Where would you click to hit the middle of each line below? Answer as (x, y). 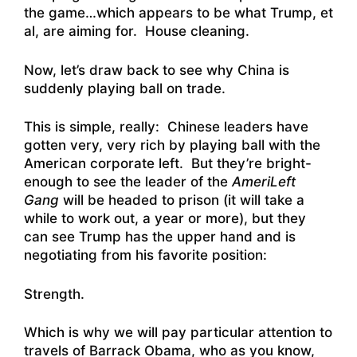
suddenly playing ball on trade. (125, 88)
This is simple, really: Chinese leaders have (166, 127)
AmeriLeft (264, 182)
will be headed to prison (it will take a (182, 200)
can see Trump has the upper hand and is (160, 237)
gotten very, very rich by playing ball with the (172, 145)
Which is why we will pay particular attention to (178, 333)
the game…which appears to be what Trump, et (178, 13)
